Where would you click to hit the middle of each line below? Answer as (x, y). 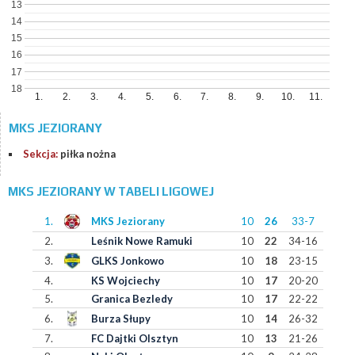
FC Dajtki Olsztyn (134, 338)
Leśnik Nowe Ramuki (141, 241)
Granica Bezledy (132, 299)
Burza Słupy (120, 319)
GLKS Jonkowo (127, 261)
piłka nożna (88, 154)
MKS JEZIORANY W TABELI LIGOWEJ (111, 191)
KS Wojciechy (125, 281)
